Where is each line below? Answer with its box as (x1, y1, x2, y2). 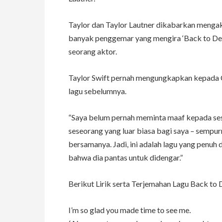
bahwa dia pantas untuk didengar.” (68, 153, 183, 163)
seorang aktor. (68, 47, 117, 56)
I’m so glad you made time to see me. (68, 205, 191, 215)
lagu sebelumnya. (68, 86, 126, 96)
